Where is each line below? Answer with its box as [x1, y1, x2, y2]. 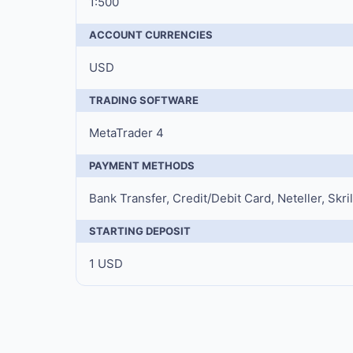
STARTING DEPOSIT [89, 225, 191, 237]
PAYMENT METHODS [89, 159, 195, 172]
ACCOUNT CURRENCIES [89, 28, 213, 41]
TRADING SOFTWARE [89, 94, 199, 106]
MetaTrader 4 [89, 125, 164, 140]
